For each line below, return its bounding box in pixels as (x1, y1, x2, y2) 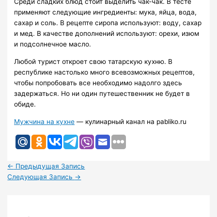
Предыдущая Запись (14, 162, 85, 170)
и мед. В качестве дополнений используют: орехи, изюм (14, 30, 200, 38)
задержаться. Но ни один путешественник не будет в (14, 89, 190, 97)
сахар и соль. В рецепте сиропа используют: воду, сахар (14, 19, 202, 27)
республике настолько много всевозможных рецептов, (14, 68, 195, 76)
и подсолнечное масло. (14, 40, 92, 48)
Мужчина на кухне (14, 117, 75, 125)
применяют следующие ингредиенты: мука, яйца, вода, (14, 8, 197, 16)
